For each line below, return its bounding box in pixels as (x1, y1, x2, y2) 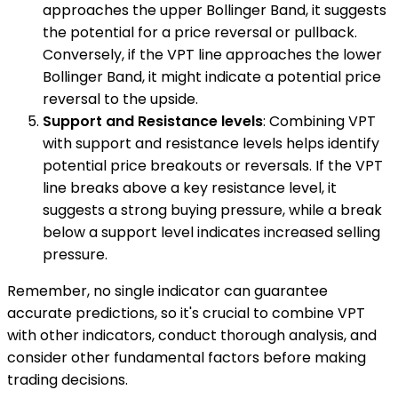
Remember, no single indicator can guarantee (7, 280, 328, 301)
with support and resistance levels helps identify (43, 132, 379, 154)
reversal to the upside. (43, 88, 198, 109)
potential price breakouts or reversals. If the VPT (43, 155, 383, 176)
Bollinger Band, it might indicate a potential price (43, 66, 381, 87)
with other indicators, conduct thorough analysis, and (7, 324, 377, 346)
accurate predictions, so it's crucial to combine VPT (7, 302, 365, 323)
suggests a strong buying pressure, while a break (43, 199, 382, 220)
